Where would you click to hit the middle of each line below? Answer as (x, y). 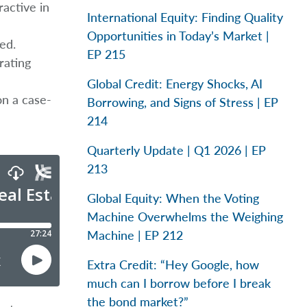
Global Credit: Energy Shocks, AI (175, 84)
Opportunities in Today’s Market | (178, 36)
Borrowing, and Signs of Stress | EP (183, 102)
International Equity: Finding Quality (185, 17)
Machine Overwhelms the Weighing (185, 217)
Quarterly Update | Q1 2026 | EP (176, 150)
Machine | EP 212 (135, 235)
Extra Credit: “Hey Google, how (173, 265)
